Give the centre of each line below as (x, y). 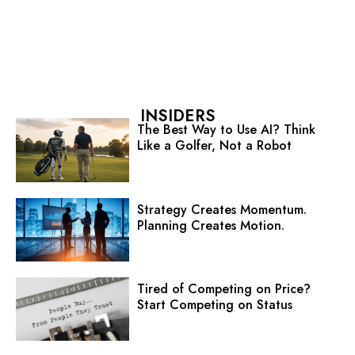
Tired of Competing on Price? (223, 288)
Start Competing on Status (214, 304)
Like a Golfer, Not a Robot (214, 146)
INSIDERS (177, 116)
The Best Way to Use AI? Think (226, 130)
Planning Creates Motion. (210, 225)
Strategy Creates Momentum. (221, 209)
